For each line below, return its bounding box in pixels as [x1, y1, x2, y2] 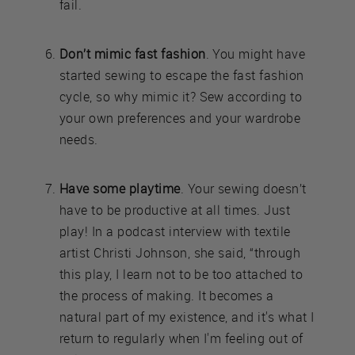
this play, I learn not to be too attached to [59, 265, 303, 283]
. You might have [205, 44, 306, 63]
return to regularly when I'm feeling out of [59, 329, 303, 347]
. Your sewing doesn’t [180, 179, 307, 197]
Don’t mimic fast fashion [59, 44, 206, 63]
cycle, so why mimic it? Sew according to [59, 87, 303, 105]
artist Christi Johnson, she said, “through [59, 243, 301, 261]
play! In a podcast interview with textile [59, 222, 291, 240]
